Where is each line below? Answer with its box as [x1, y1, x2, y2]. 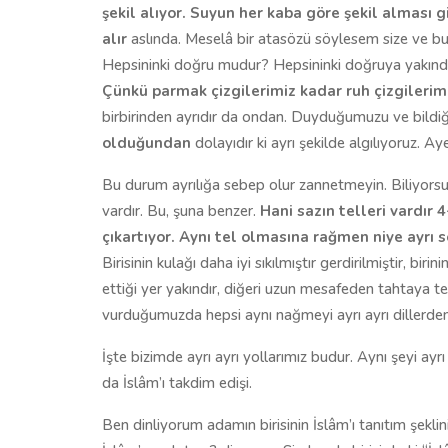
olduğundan [102, 132, 191, 153]
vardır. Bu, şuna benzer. [102, 200, 260, 221]
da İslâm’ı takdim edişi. [102, 372, 252, 393]
